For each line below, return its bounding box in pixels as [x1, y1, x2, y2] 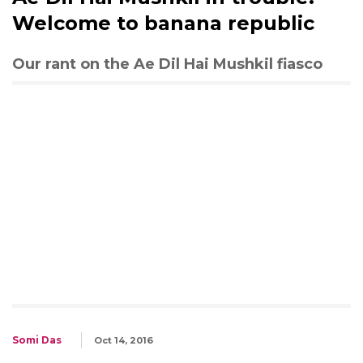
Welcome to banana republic [12, 11, 314, 35]
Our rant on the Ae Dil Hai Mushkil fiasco [12, 54, 322, 73]
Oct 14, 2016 [94, 334, 153, 346]
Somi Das [12, 333, 62, 346]
